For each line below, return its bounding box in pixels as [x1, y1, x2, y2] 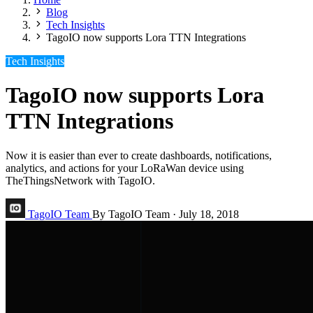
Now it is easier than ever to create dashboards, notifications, [6, 149, 272, 161]
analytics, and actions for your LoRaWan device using [6, 161, 244, 174]
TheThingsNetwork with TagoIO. [6, 174, 155, 187]
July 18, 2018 [179, 208, 239, 220]
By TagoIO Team [92, 208, 170, 220]
